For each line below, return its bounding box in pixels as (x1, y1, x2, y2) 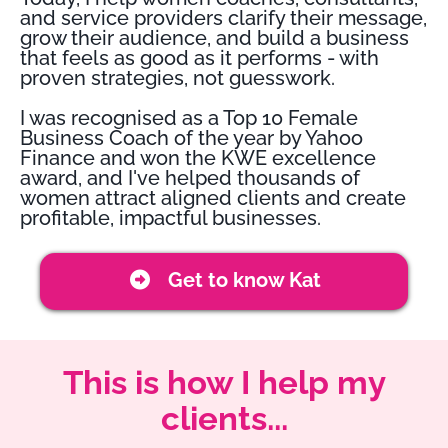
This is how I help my (62, 363, 386, 403)
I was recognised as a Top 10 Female (20, 106, 358, 131)
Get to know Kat (167, 268, 321, 293)
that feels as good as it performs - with (20, 46, 379, 71)
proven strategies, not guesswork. (20, 66, 335, 91)
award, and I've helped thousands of (20, 166, 360, 191)
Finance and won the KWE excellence (20, 146, 376, 171)
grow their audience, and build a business (20, 26, 409, 51)
